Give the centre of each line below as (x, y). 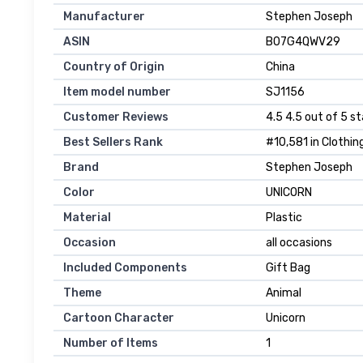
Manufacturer (104, 17)
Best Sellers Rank (113, 143)
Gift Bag (288, 268)
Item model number (117, 92)
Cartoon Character (119, 318)
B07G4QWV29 (303, 42)
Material (87, 218)
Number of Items (111, 344)
